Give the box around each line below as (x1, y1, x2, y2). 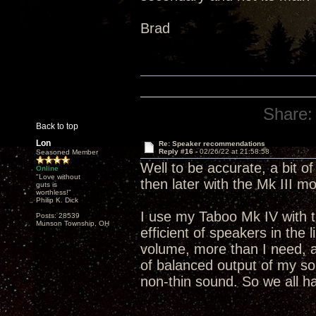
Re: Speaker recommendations (158, 140, 265, 147)
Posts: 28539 (36, 212, 80, 219)
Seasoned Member (36, 148, 98, 156)
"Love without (36, 173, 80, 181)
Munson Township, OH (36, 219, 109, 227)
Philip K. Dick (36, 196, 78, 204)
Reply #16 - (158, 147, 200, 155)
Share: (263, 104, 313, 123)
